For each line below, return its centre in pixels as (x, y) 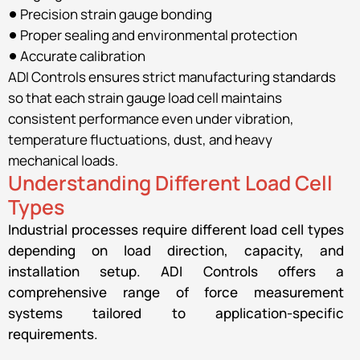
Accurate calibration (83, 55)
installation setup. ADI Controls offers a (176, 271)
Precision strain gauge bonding (116, 14)
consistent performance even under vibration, (151, 118)
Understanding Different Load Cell (170, 182)
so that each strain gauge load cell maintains (145, 97)
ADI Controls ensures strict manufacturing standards (172, 76)
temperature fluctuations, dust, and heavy (140, 139)
